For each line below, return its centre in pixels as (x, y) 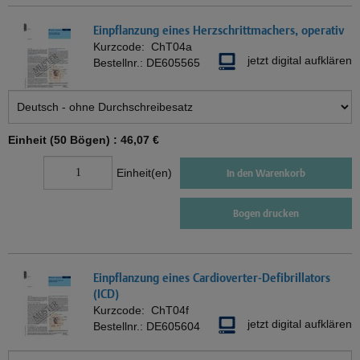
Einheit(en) (144, 173)
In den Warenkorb (266, 173)
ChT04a (172, 47)
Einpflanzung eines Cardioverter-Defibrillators (212, 278)
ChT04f (170, 311)
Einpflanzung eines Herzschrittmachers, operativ (219, 31)
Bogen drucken (266, 214)
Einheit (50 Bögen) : (64, 140)
